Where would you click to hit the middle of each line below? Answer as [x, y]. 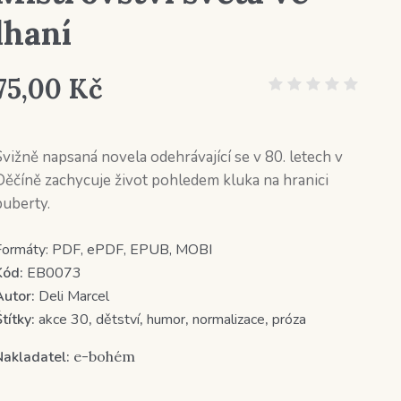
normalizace [228, 320]
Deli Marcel [73, 296]
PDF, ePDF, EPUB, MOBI [132, 250]
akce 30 [63, 320]
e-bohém [104, 356]
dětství [117, 320]
